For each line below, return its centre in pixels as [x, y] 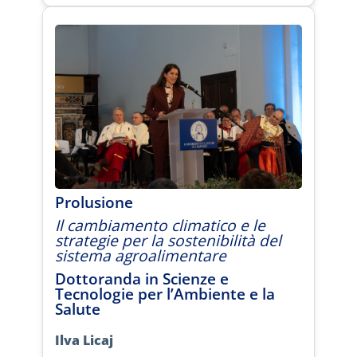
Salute [78, 309]
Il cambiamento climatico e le [160, 226]
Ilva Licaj [84, 341]
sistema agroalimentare [141, 256]
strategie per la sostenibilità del [168, 241]
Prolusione [94, 202]
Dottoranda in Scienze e [142, 279]
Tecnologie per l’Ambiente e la [165, 294]
